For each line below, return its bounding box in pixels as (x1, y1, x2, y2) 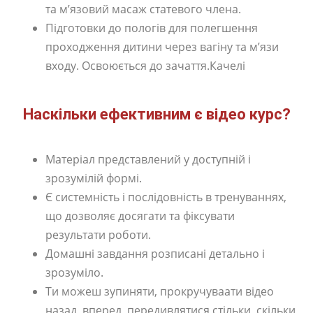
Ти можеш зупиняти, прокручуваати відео (45, 283, 274, 299)
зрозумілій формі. (45, 170, 142, 186)
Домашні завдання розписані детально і (45, 245, 265, 261)
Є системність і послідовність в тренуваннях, (45, 189, 286, 205)
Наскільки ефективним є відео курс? (22, 105, 291, 123)
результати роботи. (45, 226, 154, 242)
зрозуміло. (45, 264, 103, 280)
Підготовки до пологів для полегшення (45, 20, 258, 36)
